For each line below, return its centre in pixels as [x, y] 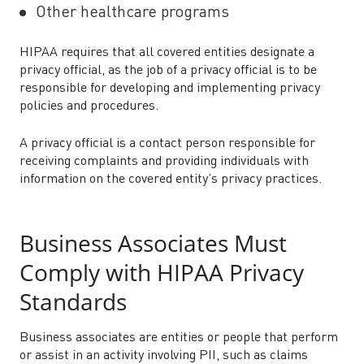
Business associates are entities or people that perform [179, 338]
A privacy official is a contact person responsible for [167, 144]
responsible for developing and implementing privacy [170, 89]
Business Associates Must [153, 243]
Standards [73, 301]
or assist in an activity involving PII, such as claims [164, 356]
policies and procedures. [89, 106]
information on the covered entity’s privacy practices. [171, 180]
